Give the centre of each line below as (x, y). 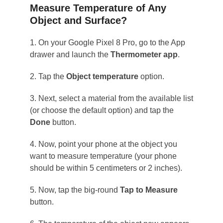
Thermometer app (144, 55)
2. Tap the (48, 76)
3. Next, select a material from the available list (111, 98)
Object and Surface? (78, 20)
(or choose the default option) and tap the (102, 110)
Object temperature (102, 76)
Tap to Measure (149, 190)
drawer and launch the (70, 55)
